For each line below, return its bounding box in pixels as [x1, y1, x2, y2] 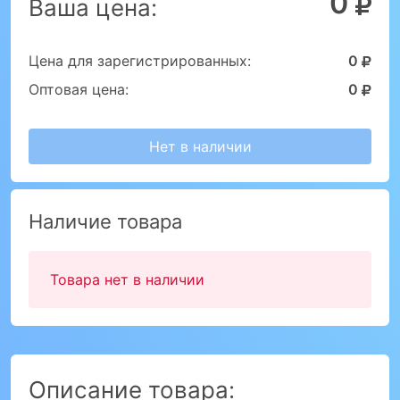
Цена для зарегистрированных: [29, 52, 251, 70]
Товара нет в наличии [50, 271, 204, 288]
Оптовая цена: [29, 80, 129, 98]
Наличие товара [29, 210, 182, 233]
